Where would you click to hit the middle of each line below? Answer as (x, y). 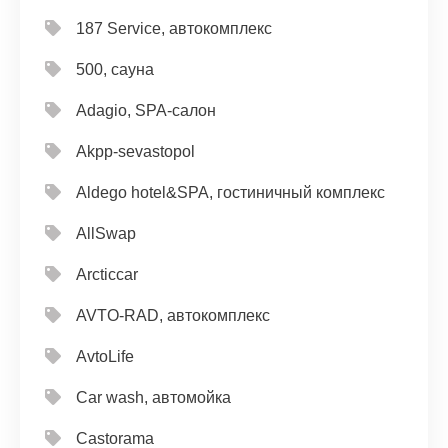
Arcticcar (107, 274)
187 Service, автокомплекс (174, 28)
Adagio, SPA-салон (146, 110)
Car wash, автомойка (153, 397)
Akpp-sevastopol (135, 151)
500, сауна (115, 69)
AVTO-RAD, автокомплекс (173, 315)
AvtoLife (105, 356)
